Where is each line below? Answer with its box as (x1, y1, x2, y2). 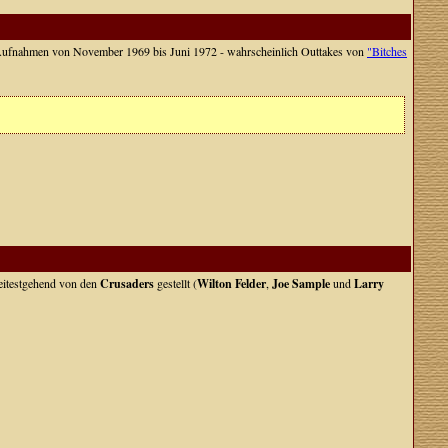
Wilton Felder (197, 275, 266, 292)
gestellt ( (154, 275, 197, 291)
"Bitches (367, 43, 407, 59)
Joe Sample (272, 275, 330, 292)
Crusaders (100, 275, 154, 292)
